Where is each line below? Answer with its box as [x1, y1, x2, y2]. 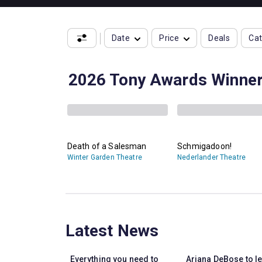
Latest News [65, 220, 159, 240]
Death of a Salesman [67, 141, 147, 151]
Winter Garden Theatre [67, 153, 142, 161]
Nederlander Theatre [177, 153, 246, 161]
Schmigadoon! [177, 141, 232, 151]
